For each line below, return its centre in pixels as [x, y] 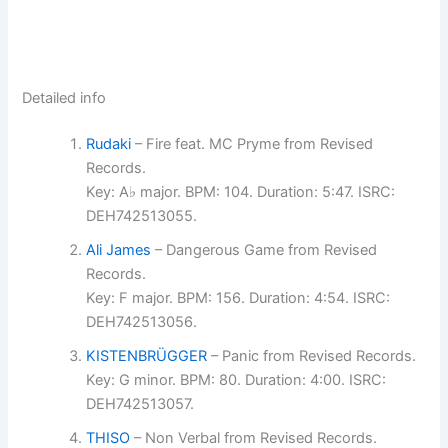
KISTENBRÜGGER [147, 356]
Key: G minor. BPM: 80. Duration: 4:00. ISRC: [236, 380]
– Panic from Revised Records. [312, 356]
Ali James [119, 250]
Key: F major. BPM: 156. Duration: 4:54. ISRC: [238, 298]
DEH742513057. [140, 404]
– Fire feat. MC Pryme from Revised [252, 144]
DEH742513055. [142, 216]
